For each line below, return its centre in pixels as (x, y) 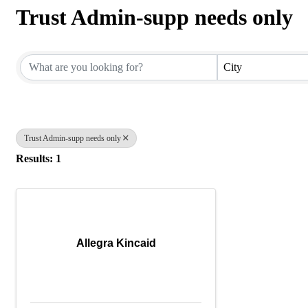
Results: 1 (38, 158)
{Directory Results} (106, 41)
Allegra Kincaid (116, 243)
